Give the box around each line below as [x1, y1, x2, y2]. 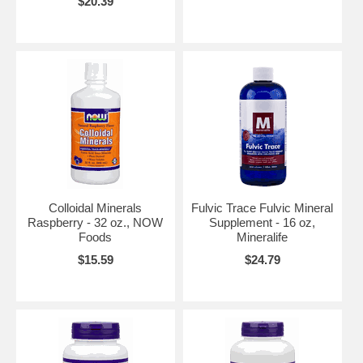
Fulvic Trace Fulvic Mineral [191, 200, 334, 215]
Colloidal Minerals [49, 200, 143, 215]
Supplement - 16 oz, [209, 215, 316, 229]
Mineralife [237, 229, 288, 244]
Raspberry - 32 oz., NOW [28, 215, 164, 229]
